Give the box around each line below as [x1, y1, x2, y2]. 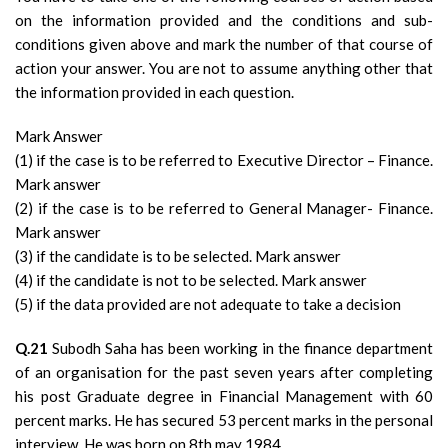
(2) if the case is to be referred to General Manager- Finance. [15, 199, 433, 217]
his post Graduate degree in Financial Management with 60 [15, 387, 433, 405]
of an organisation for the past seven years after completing [15, 363, 433, 381]
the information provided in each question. [15, 83, 294, 101]
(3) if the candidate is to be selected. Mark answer [15, 247, 341, 265]
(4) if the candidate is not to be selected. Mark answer [15, 271, 367, 289]
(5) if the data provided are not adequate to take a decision [15, 295, 401, 313]
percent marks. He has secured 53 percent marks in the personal [15, 411, 433, 429]
